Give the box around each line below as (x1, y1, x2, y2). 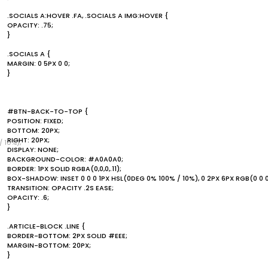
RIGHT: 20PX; (7, 135, 50, 145)
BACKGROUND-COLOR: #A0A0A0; (7, 154, 123, 164)
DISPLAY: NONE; (7, 144, 59, 154)
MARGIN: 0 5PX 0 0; (7, 58, 70, 68)
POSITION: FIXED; (7, 115, 63, 126)
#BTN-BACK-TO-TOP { (7, 106, 88, 116)
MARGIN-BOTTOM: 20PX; (7, 240, 91, 250)
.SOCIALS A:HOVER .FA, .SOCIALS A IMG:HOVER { (7, 10, 168, 20)
